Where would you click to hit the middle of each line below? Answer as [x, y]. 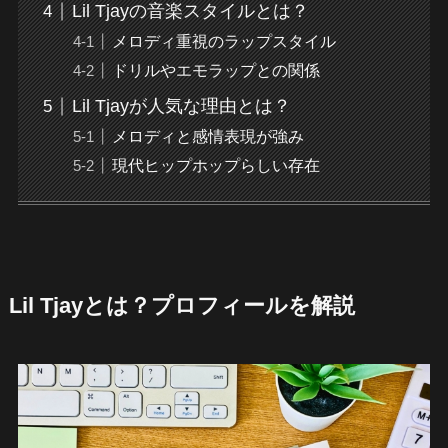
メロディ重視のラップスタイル [223, 41]
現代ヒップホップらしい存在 [215, 165]
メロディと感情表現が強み [207, 136]
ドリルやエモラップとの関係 [215, 70]
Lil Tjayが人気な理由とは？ [181, 106]
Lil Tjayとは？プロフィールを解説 [181, 305]
